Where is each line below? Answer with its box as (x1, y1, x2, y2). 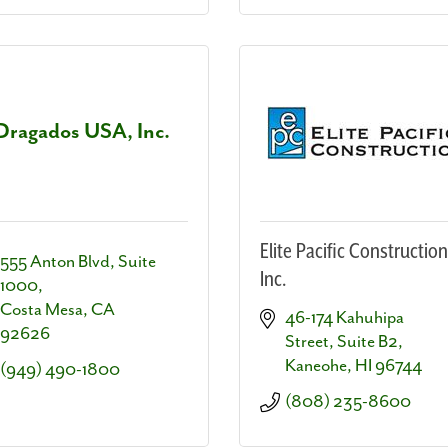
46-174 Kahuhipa (285, 307, 404, 328)
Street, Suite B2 (285, 331, 398, 352)
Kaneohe (285, 355, 347, 376)
